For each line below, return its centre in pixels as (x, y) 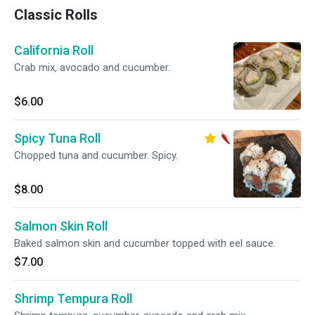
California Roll (54, 50)
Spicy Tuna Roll (57, 138)
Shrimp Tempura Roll (73, 298)
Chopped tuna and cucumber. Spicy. (96, 155)
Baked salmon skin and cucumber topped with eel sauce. (145, 243)
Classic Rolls (56, 15)
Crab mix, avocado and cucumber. (92, 67)
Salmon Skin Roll (61, 226)
